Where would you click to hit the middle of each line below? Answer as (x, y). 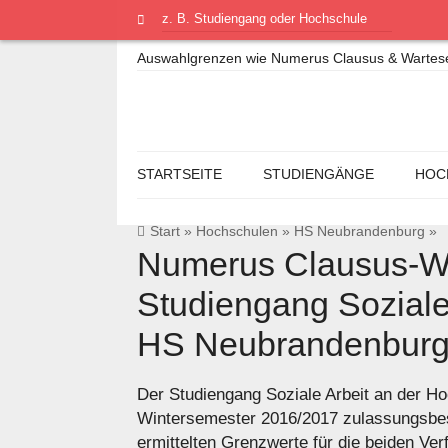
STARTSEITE (179, 174)
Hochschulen (237, 231)
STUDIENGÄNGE (318, 174)
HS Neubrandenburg (360, 231)
